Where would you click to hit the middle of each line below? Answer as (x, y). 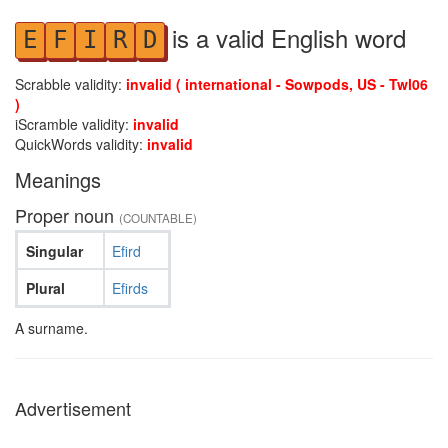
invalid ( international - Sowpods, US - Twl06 (277, 84)
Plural (45, 287)
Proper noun (67, 215)
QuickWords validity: (81, 144)
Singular (54, 250)
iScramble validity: (74, 124)
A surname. (51, 328)
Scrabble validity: (70, 84)
